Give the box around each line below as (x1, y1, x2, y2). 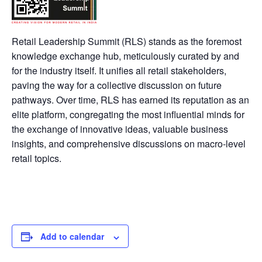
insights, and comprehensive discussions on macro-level (12, 137, 246, 151)
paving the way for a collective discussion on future (12, 78, 222, 92)
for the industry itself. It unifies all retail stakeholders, (12, 64, 226, 78)
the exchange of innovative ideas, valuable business (12, 122, 228, 136)
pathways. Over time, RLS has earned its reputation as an (12, 93, 249, 107)
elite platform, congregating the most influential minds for (12, 108, 244, 122)
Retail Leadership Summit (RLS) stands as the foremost (12, 35, 242, 49)
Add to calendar (40, 230, 104, 243)
